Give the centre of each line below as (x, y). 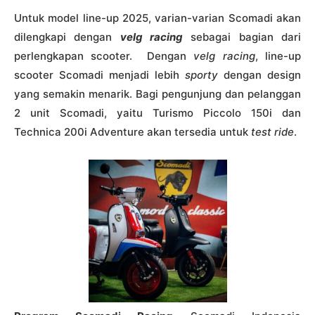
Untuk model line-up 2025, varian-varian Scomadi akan (157, 18)
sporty (201, 75)
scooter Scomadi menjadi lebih (99, 75)
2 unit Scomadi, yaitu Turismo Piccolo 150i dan (157, 112)
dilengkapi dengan (67, 37)
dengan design (259, 75)
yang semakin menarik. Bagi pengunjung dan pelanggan (157, 94)
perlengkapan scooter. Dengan (104, 56)
